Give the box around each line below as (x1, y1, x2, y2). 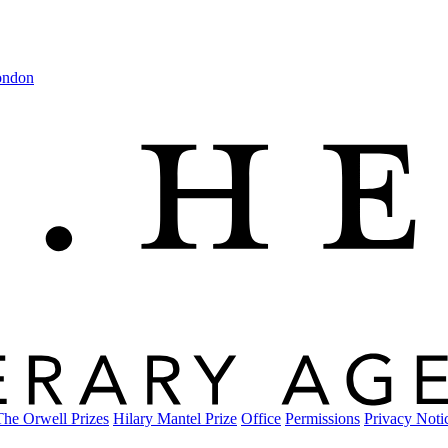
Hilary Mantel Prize (113, 409, 237, 427)
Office (241, 409, 281, 427)
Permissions (285, 409, 360, 427)
